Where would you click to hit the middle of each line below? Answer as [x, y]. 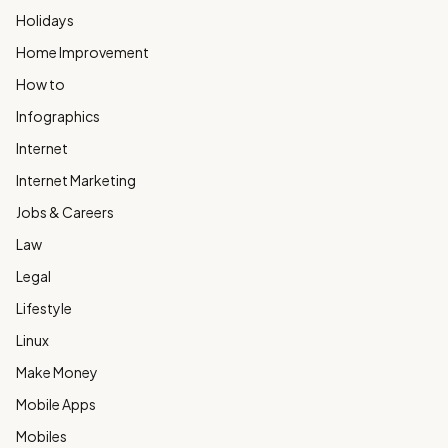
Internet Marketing [76, 180]
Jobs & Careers [65, 212]
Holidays [45, 20]
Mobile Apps [56, 404]
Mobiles [41, 436]
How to [40, 84]
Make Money [57, 372]
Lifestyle [44, 308]
